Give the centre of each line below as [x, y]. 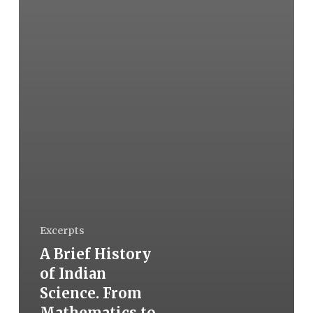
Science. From [90, 293]
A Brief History [95, 254]
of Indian [73, 273]
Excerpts [62, 230]
